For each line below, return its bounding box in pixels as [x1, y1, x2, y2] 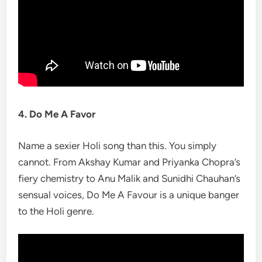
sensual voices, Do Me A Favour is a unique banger [18, 188, 240, 201]
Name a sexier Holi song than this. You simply [18, 139, 217, 151]
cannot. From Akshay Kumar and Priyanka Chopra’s [18, 156, 241, 168]
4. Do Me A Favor [18, 108, 96, 120]
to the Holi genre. [18, 205, 95, 217]
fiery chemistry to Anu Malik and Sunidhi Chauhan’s [18, 172, 241, 184]
